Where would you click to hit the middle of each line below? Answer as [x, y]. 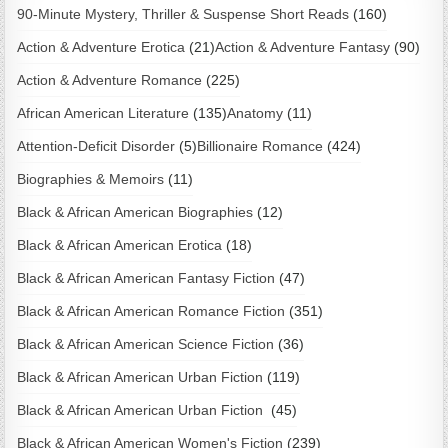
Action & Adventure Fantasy [303, 47]
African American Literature [103, 113]
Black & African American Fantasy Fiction [146, 278]
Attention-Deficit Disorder [96, 146]
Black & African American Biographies [135, 212]
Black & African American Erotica [120, 245]
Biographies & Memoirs [91, 179]
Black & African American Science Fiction [146, 344]
